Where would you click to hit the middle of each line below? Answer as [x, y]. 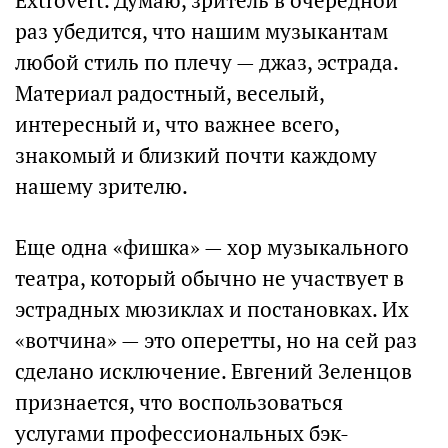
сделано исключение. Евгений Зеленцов [213, 371]
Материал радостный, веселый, [169, 93]
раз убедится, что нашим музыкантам [201, 31]
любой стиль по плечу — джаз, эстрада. [206, 62]
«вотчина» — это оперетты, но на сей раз [216, 340]
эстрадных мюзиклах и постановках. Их [212, 309]
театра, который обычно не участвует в [209, 278]
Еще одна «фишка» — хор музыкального [212, 247]
